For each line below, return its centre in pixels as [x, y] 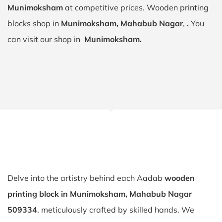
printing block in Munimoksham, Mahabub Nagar [100, 194]
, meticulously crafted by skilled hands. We [116, 210]
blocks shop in [34, 23]
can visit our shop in [46, 39]
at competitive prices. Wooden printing [136, 7]
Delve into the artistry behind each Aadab [86, 178]
